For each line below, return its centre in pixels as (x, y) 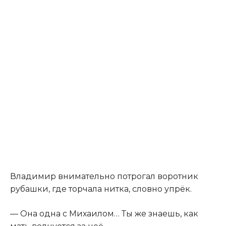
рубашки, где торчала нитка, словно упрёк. (101, 189)
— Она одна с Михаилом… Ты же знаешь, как (104, 214)
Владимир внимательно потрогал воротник (104, 177)
